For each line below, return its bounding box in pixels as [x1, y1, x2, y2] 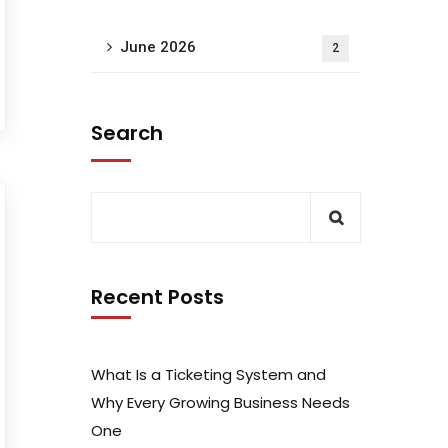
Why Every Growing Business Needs [91, 392, 350, 413]
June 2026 [120, 38, 196, 56]
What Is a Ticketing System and [91, 364, 326, 385]
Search [91, 119, 163, 147]
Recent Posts [91, 283, 224, 311]
